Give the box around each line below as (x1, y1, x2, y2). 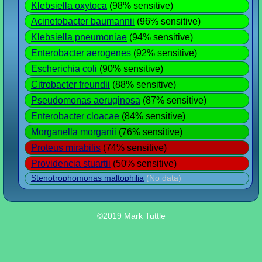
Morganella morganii (31, 126, 116, 137)
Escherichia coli (31, 63, 97, 74)
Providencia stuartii (31, 158, 111, 168)
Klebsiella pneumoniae (31, 32, 127, 42)
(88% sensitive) (110, 79, 176, 89)
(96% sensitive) (135, 16, 201, 26)
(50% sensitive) (111, 158, 177, 168)
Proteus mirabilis (31, 142, 101, 153)
